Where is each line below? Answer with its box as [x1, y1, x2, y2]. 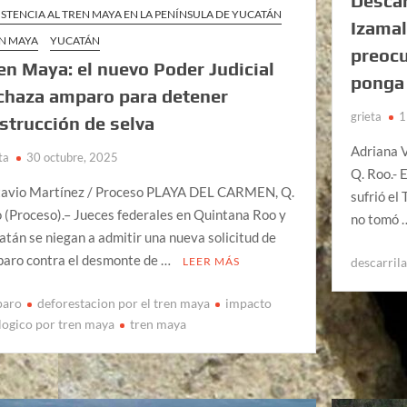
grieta [351, 109, 382, 124]
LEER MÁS [183, 254, 241, 269]
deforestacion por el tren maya [37, 294, 211, 311]
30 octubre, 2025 [26, 150, 119, 165]
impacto [225, 294, 273, 311]
